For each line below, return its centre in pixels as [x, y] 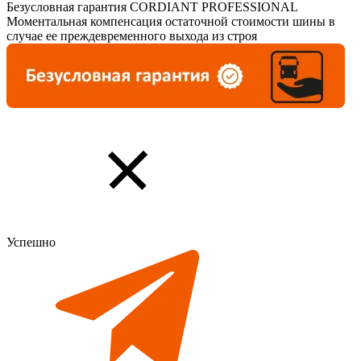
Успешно [31, 242]
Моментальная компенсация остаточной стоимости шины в [171, 21]
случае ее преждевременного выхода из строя [132, 35]
